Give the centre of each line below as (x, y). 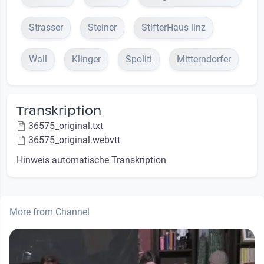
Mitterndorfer (204, 59)
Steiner (102, 27)
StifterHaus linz (174, 27)
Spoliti (139, 59)
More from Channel (49, 212)
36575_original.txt (66, 126)
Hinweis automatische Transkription (91, 160)
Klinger (86, 59)
